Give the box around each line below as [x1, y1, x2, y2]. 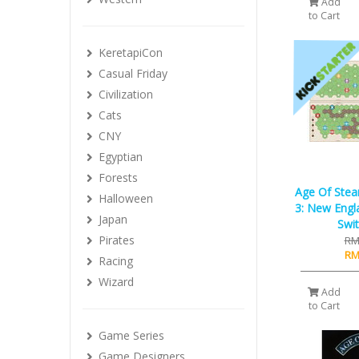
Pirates [99, 232, 135, 248]
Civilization [99, 87, 153, 102]
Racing [99, 253, 133, 268]
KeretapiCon [99, 45, 163, 60]
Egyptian [99, 149, 143, 164]
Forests [99, 170, 138, 185]
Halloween [99, 191, 153, 206]
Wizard [99, 274, 134, 289]
